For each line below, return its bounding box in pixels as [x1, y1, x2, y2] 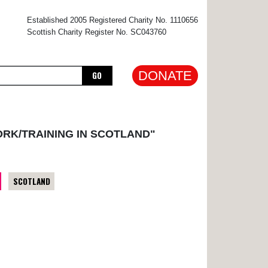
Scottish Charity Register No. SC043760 [27, 28, 166, 36]
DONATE [138, 68, 192, 83]
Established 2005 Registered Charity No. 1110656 [27, 16, 198, 25]
